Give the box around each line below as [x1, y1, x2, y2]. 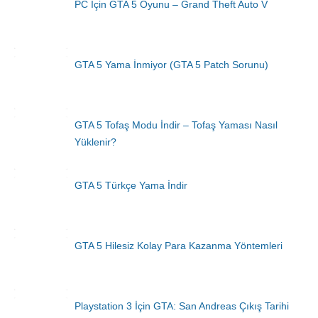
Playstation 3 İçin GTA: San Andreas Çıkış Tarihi [75, 300, 289, 312]
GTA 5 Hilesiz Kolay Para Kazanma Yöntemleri [75, 240, 283, 252]
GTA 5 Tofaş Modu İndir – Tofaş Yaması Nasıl [75, 119, 278, 131]
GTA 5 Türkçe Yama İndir [75, 180, 187, 192]
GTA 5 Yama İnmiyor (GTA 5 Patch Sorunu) [75, 59, 268, 71]
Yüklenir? [75, 136, 116, 148]
